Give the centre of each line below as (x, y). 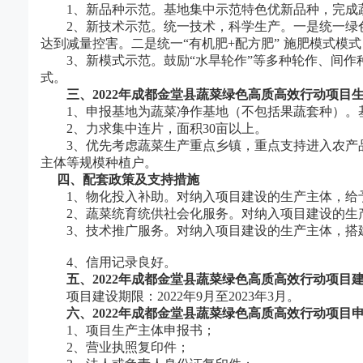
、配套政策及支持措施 (135, 179)
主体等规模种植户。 (99, 162)
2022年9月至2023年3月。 (228, 296)
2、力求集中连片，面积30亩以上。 (167, 128)
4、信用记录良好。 (122, 262)
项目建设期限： (99, 296)
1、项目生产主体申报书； (141, 330)
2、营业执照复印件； (128, 347)
